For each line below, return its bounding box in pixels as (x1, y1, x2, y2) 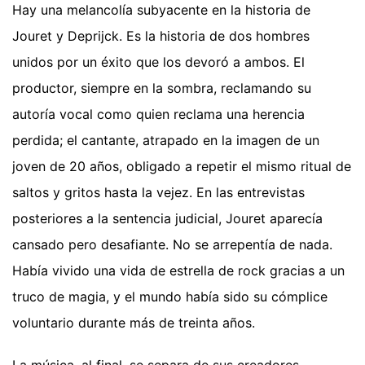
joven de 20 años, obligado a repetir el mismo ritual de (12, 158, 351, 175)
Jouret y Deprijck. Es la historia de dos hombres (12, 28, 310, 45)
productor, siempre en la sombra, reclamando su (12, 80, 311, 97)
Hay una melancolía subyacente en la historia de (12, 2, 310, 19)
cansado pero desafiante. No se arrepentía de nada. (12, 236, 332, 253)
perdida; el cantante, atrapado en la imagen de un (12, 132, 319, 149)
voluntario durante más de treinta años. (12, 314, 255, 332)
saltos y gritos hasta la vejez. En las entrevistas (12, 184, 305, 201)
